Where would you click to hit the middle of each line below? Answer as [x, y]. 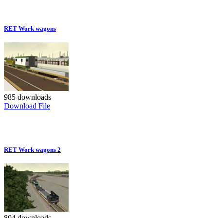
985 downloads [27, 97]
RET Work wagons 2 [32, 149]
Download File [27, 106]
